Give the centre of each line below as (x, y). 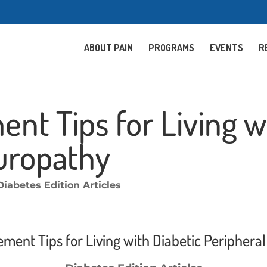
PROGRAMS (171, 48)
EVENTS (226, 48)
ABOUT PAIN (108, 48)
